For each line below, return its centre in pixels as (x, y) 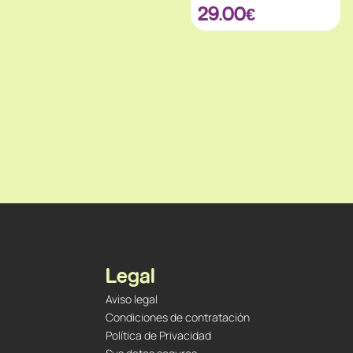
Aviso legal (132, 299)
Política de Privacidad (159, 335)
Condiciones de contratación (178, 317)
